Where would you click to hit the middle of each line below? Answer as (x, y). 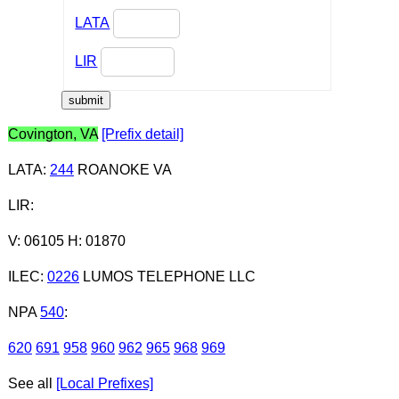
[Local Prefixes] (104, 383)
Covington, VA (53, 134)
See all (32, 383)
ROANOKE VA (122, 169)
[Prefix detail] (142, 134)
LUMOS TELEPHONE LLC (167, 276)
